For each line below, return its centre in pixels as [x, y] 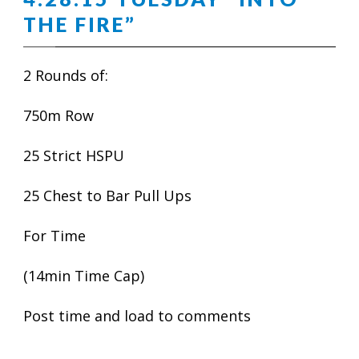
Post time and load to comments [137, 316]
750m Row [58, 115]
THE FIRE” [80, 24]
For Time [54, 236]
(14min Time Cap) [86, 276]
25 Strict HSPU [74, 155]
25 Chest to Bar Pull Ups [107, 196]
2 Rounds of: [66, 75]
